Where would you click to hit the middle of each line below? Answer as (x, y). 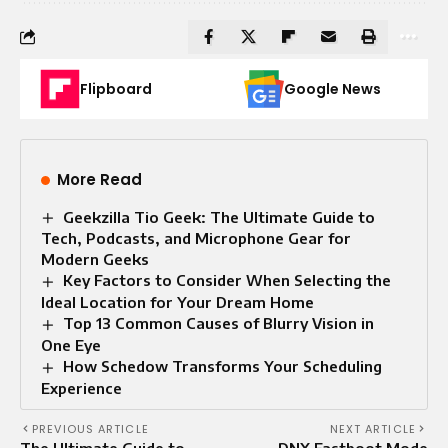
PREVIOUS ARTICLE (90, 429)
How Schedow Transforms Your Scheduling (223, 366)
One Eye (71, 345)
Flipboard (116, 88)
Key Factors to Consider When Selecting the (227, 280)
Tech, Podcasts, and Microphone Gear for (196, 238)
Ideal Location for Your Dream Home (177, 302)
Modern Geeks (95, 259)
